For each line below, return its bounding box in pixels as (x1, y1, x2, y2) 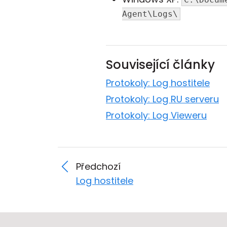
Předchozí (76, 160, 121, 173)
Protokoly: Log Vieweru (106, 109, 207, 122)
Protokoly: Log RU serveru (106, 93, 219, 105)
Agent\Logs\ (122, 9, 178, 19)
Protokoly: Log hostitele (106, 77, 210, 89)
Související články (106, 56, 215, 73)
